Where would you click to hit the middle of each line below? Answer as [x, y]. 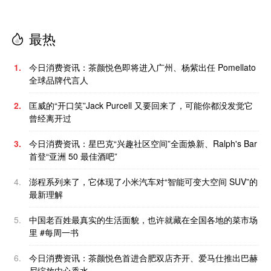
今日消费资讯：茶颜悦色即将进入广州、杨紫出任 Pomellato [142, 67]
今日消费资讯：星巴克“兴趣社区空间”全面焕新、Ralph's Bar [143, 144]
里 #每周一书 [54, 233]
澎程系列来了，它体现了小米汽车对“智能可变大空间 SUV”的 [143, 182]
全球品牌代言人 [59, 80]
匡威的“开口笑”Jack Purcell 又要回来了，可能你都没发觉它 [141, 106]
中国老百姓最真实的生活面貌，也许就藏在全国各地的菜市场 [143, 220]
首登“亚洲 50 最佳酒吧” [73, 156]
